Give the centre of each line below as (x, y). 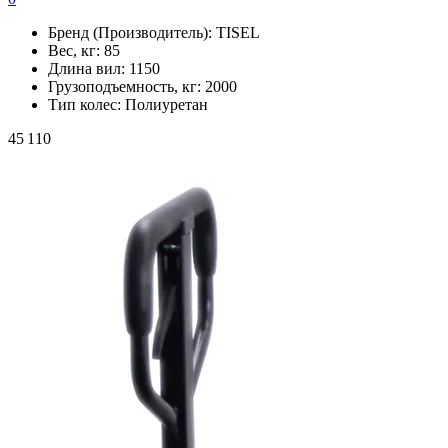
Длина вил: (88, 68)
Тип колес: (86, 104)
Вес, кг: (76, 50)
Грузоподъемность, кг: (126, 86)
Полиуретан (166, 104)
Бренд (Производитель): (132, 32)
